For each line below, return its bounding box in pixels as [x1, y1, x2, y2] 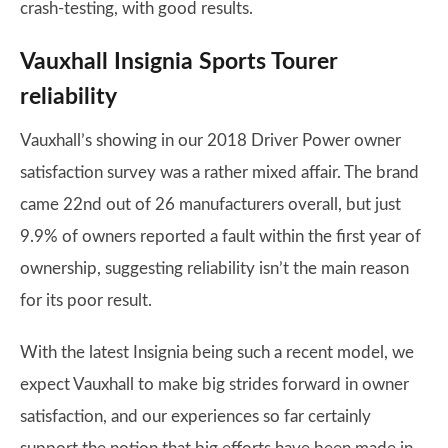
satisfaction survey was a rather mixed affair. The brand [20, 164, 419, 181]
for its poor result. [20, 292, 152, 309]
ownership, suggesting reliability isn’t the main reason [20, 260, 409, 277]
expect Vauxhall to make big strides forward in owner [20, 376, 409, 393]
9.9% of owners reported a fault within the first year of [20, 228, 421, 245]
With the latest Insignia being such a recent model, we [20, 344, 414, 361]
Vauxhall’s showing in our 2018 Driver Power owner [20, 132, 401, 149]
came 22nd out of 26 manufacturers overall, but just [20, 196, 401, 213]
